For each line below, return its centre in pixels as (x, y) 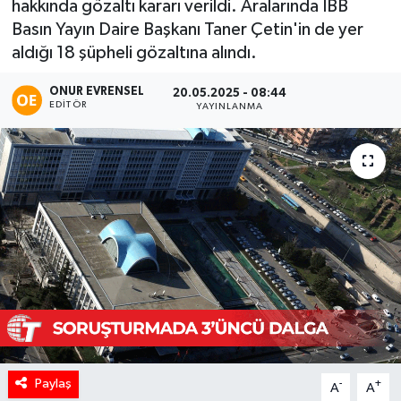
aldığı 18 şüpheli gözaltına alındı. (134, 53)
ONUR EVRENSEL (97, 91)
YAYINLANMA (230, 107)
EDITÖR (68, 104)
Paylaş (53, 384)
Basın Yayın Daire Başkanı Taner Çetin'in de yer (187, 30)
